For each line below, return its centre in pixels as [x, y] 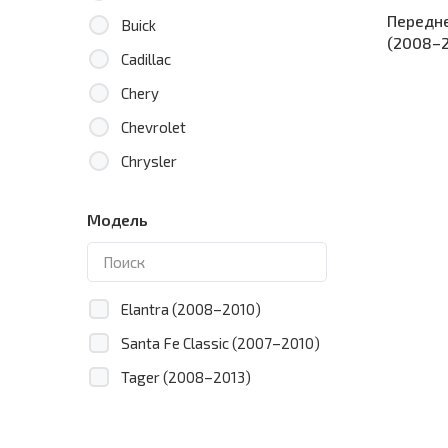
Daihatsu [150, 297]
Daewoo [149, 263]
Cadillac [146, 59]
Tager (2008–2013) [186, 377]
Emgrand [151, 433]
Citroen [145, 195]
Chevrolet [153, 127]
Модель [117, 219]
